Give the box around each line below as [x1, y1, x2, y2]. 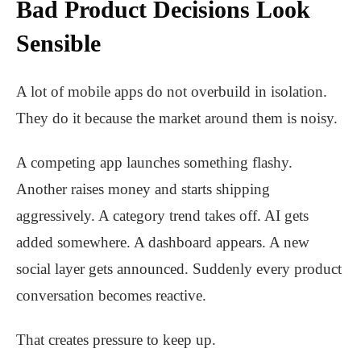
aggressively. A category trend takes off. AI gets [16, 207, 309, 225]
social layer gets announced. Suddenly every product [16, 260, 342, 278]
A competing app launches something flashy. [16, 154, 293, 172]
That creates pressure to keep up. [16, 331, 216, 349]
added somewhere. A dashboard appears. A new [16, 234, 309, 251]
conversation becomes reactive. [16, 287, 206, 305]
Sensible [16, 30, 101, 57]
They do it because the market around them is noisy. [16, 110, 338, 127]
